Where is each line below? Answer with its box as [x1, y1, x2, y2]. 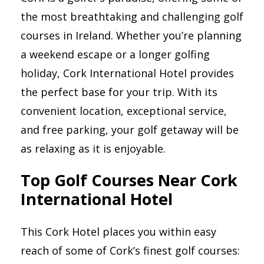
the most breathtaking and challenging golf [21, 9, 243, 24]
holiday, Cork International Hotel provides [21, 65, 234, 80]
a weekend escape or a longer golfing [21, 47, 210, 61]
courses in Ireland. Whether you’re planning [21, 28, 242, 42]
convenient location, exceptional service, [21, 103, 227, 118]
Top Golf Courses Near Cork [21, 169, 237, 192]
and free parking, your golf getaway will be [21, 122, 239, 137]
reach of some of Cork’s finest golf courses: [21, 243, 243, 258]
